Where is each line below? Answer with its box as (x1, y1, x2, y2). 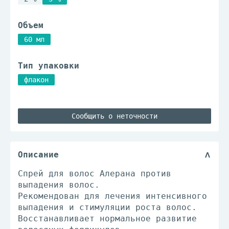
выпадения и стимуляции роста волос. (18, 202, 197, 212)
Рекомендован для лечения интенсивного (18, 191, 207, 201)
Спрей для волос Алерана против (18, 169, 171, 178)
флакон (24, 76, 49, 84)
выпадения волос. (18, 180, 100, 190)
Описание (18, 150, 59, 159)
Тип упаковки (18, 61, 79, 71)
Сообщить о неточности (72, 112, 157, 120)
